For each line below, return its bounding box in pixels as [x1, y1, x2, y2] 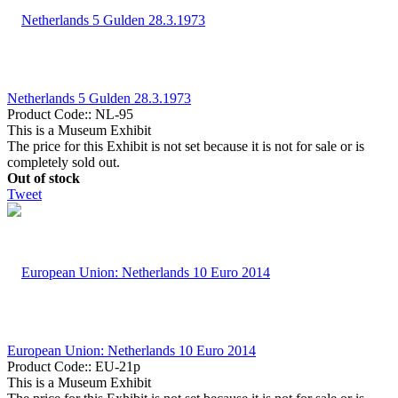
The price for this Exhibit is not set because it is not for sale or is [7, 138, 364, 154]
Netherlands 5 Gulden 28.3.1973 [7, 90, 191, 106]
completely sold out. [7, 154, 120, 170]
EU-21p [95, 358, 140, 374]
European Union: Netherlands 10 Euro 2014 [7, 342, 256, 358]
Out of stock [7, 170, 80, 186]
